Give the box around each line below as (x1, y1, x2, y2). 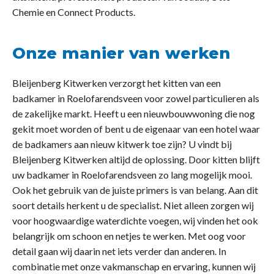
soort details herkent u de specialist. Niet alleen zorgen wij (12, 199, 254, 212)
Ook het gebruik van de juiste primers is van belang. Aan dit (12, 184, 258, 196)
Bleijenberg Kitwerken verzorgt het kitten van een (12, 77, 221, 89)
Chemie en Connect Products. (12, 6, 135, 18)
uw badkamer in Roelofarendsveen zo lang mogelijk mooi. (12, 169, 252, 181)
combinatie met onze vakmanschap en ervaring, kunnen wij (12, 261, 256, 273)
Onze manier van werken (12, 43, 231, 64)
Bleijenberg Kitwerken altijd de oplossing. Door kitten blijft (12, 154, 260, 166)
